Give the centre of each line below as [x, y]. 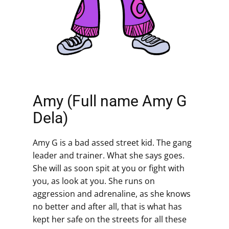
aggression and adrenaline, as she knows [112, 194]
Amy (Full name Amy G [110, 101]
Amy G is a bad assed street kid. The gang [112, 143]
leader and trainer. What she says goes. [109, 155]
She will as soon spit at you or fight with [109, 168]
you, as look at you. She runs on [94, 181]
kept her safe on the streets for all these [110, 219]
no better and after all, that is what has [107, 207]
